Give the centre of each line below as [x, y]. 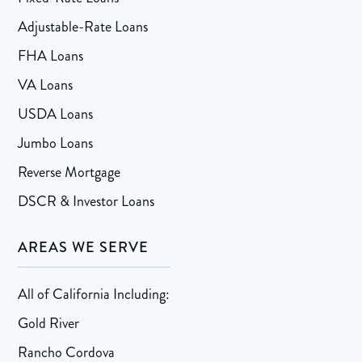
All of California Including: [94, 295]
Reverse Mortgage [69, 173]
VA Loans [46, 85]
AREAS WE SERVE [84, 248]
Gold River [49, 324]
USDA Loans [56, 114]
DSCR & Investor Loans [86, 202]
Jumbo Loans [56, 143]
